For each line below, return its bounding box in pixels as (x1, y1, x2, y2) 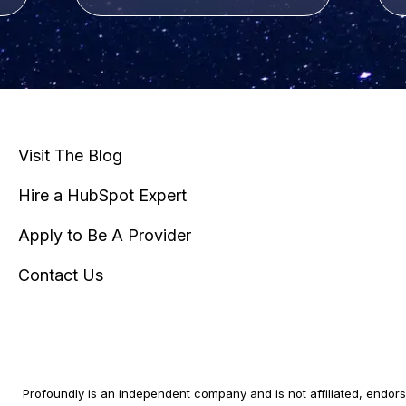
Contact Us (18, 266, 103, 285)
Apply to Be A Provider (18, 226, 191, 245)
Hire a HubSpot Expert (18, 186, 187, 205)
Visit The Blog (18, 146, 122, 165)
